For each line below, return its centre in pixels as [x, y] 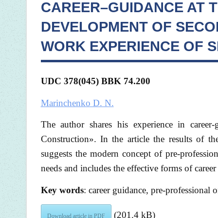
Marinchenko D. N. [77, 103]
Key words [62, 190]
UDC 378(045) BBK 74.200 [95, 81]
